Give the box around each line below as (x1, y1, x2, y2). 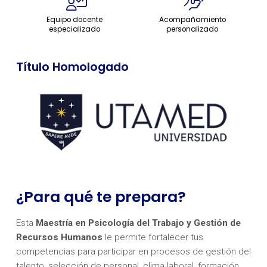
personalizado (166, 24, 219, 35)
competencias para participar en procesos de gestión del (15, 246, 251, 257)
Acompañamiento (159, 15, 226, 25)
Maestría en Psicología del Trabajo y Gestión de (35, 218, 241, 229)
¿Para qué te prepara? (15, 187, 186, 208)
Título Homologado (15, 58, 129, 76)
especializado (49, 24, 101, 35)
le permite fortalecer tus (102, 232, 203, 243)
